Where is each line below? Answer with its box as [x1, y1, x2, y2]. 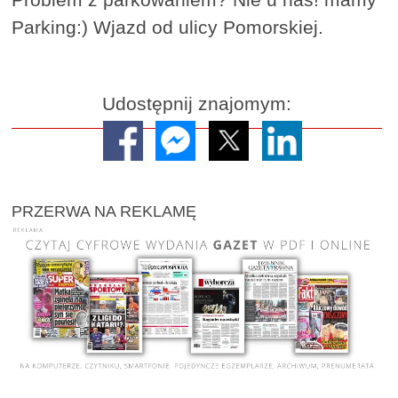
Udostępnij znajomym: [102, 93, 292, 115]
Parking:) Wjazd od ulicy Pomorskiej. [12, 16, 324, 37]
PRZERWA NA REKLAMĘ [12, 202, 197, 220]
